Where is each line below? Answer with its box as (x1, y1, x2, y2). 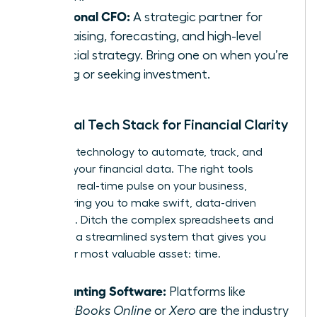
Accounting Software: (40, 282, 166, 298)
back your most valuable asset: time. (26, 248, 221, 260)
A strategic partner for (130, 10, 263, 23)
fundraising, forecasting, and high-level (40, 29, 261, 42)
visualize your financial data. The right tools (26, 163, 253, 175)
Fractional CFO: (40, 7, 130, 23)
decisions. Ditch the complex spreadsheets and (26, 214, 274, 226)
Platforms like (166, 284, 246, 298)
